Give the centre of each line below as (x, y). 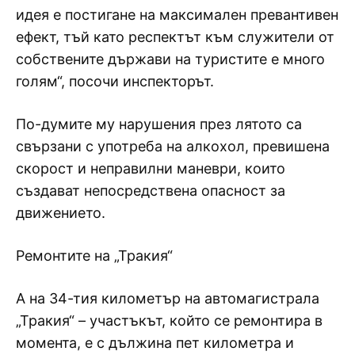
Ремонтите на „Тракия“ (94, 255)
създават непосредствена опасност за (151, 190)
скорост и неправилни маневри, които (151, 168)
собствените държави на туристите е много (170, 59)
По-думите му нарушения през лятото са (159, 124)
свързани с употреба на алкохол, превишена (173, 146)
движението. (61, 212)
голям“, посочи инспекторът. (115, 81)
